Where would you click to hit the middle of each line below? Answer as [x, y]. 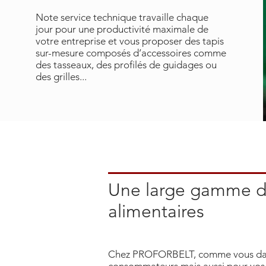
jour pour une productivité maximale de [122, 29]
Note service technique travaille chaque [122, 17]
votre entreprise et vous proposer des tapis [129, 41]
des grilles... [61, 77]
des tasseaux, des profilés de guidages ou [126, 65]
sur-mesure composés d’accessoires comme [131, 53]
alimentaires [156, 211]
